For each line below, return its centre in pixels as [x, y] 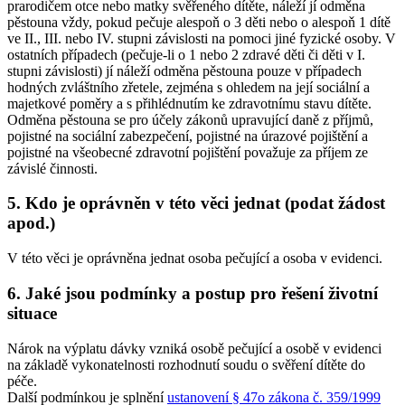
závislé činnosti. [52, 168]
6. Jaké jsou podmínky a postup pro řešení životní [193, 293]
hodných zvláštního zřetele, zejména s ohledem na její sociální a [188, 87]
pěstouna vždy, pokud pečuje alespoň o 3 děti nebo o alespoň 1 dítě [199, 22]
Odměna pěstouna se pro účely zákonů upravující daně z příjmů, [190, 119]
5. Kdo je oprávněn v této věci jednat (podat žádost [196, 203]
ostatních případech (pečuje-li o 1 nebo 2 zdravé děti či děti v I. [186, 54]
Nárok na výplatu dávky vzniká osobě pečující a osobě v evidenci [194, 348]
